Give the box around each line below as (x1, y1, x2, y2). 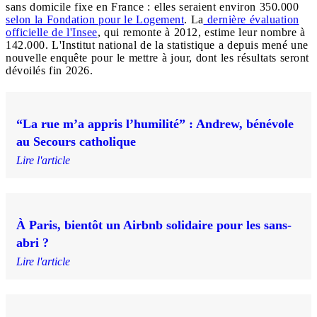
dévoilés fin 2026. (6, 64, 93, 76)
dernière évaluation (203, 13, 299, 25)
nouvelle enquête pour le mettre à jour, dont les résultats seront (6, 51, 309, 64)
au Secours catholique (16, 134, 136, 149)
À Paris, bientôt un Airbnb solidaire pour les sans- (16, 217, 292, 232)
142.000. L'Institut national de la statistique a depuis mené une (6, 38, 309, 51)
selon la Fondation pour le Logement (6, 13, 184, 25)
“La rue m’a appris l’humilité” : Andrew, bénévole (16, 116, 294, 131)
